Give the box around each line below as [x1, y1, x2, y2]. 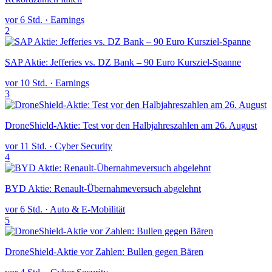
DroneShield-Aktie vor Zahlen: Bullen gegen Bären [5, 246, 203, 257]
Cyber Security [55, 141, 112, 152]
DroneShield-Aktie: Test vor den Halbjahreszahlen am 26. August [5, 120, 257, 131]
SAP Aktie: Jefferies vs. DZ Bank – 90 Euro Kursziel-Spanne [5, 57, 241, 68]
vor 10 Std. [5, 78, 47, 89]
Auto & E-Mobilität [50, 204, 125, 215]
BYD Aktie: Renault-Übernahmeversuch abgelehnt [5, 183, 201, 194]
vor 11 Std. [5, 141, 47, 152]
